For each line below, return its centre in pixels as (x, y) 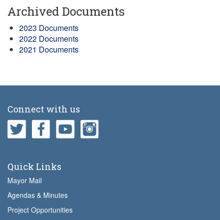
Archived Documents (66, 11)
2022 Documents (49, 39)
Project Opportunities (40, 209)
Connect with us (44, 109)
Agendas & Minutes (38, 195)
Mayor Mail (25, 180)
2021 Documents (49, 49)
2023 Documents (49, 28)
